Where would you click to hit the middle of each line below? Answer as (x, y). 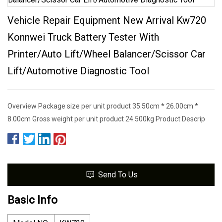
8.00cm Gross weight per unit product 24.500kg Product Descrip (106, 119)
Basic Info (32, 200)
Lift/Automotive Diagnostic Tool (78, 71)
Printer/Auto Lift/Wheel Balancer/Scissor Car (107, 54)
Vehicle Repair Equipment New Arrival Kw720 (107, 20)
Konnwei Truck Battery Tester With (83, 37)
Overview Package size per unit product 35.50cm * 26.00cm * (103, 106)
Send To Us (118, 174)
